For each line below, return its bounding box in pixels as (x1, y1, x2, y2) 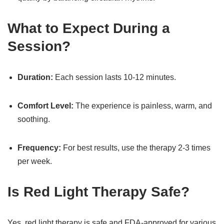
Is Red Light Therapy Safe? (7, 184, 189, 199)
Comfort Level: (17, 101, 73, 110)
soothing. (17, 115, 50, 123)
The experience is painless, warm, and (73, 101, 212, 110)
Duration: (17, 73, 53, 81)
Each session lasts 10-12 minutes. (53, 73, 176, 81)
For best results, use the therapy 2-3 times (61, 143, 210, 152)
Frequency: (17, 143, 61, 152)
